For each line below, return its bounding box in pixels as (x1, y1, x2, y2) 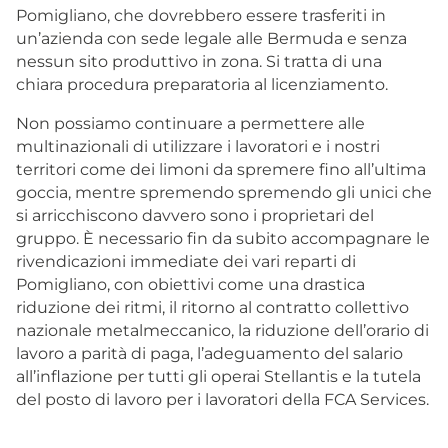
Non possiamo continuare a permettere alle (16, 113, 365, 133)
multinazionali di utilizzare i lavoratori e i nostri (16, 136, 380, 156)
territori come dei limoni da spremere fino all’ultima (16, 159, 426, 179)
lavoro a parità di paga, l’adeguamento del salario (16, 343, 403, 363)
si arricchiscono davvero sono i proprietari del (16, 205, 374, 225)
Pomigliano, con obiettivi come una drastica (16, 274, 365, 294)
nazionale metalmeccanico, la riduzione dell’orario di (16, 320, 429, 340)
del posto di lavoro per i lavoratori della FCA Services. (16, 389, 429, 409)
